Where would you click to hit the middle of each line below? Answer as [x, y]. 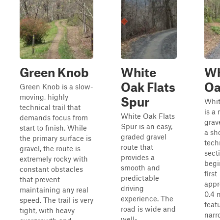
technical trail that [50, 107]
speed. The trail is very [56, 200]
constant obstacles [51, 169]
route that [137, 147]
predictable [140, 178]
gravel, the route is [50, 148]
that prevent [40, 179]
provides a [138, 157]
